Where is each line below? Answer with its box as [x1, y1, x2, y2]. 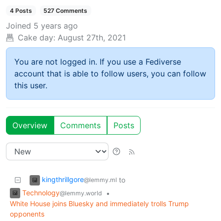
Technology [22, 188, 60, 197]
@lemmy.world [60, 189, 102, 197]
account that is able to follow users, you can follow [14, 68, 206, 78]
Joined [6, 20, 31, 31]
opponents [10, 210, 44, 219]
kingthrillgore [42, 175, 84, 184]
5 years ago [34, 20, 78, 31]
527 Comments [43, 6, 88, 14]
